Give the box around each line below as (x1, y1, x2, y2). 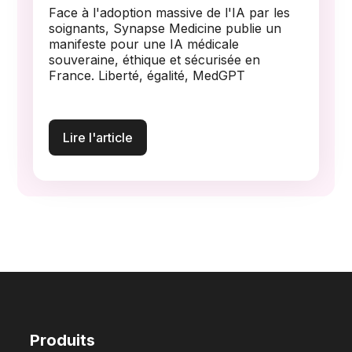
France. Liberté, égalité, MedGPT (49, 67, 246, 83)
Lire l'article (63, 129, 134, 145)
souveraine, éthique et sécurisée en (49, 51, 261, 68)
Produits (30, 331, 96, 350)
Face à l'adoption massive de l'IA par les (49, 4, 291, 20)
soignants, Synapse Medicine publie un (49, 20, 282, 36)
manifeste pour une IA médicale (49, 35, 240, 52)
